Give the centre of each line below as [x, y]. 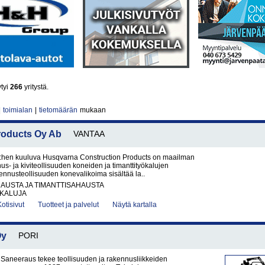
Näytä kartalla [135, 205]
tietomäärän [58, 110]
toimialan [18, 110]
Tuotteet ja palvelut [68, 205]
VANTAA [89, 134]
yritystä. [35, 87]
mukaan [92, 110]
